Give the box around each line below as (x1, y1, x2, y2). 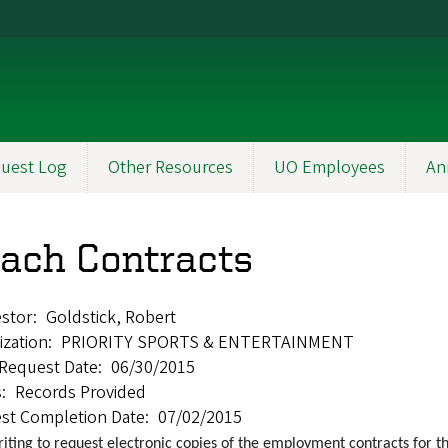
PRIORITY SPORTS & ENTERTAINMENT (61, 329, 354, 355)
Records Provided (15, 379, 146, 405)
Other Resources (108, 155, 233, 180)
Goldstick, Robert (46, 304, 176, 330)
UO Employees (274, 155, 385, 180)
